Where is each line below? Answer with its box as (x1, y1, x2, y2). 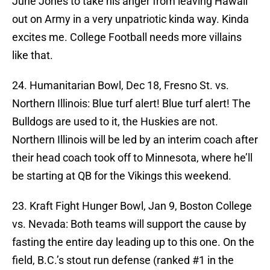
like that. (12, 49, 53, 62)
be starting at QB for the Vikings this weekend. (12, 169, 231, 183)
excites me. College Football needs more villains (12, 31, 242, 44)
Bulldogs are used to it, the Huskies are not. (12, 115, 218, 128)
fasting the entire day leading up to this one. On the (12, 236, 254, 249)
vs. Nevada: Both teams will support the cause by (12, 218, 246, 231)
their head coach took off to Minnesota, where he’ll (12, 151, 253, 165)
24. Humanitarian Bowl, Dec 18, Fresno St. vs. (12, 79, 229, 92)
